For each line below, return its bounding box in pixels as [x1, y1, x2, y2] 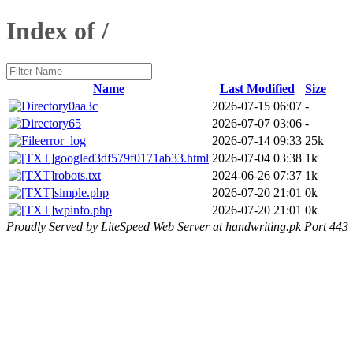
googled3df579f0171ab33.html [54, 150, 209, 165]
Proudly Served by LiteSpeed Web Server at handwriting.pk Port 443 [6, 219, 348, 233]
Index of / [6, 17, 109, 46]
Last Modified [219, 81, 295, 95]
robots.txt [54, 168, 101, 182]
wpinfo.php [54, 203, 112, 217]
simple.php [54, 185, 109, 199]
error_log [40, 133, 86, 147]
